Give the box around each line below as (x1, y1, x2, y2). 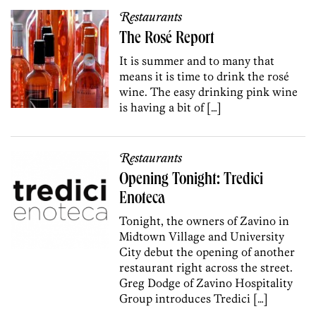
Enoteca (119, 190, 166, 208)
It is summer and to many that (119, 53, 275, 68)
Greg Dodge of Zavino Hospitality (119, 275, 293, 290)
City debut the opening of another (119, 244, 296, 259)
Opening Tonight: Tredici (119, 171, 264, 189)
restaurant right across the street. (119, 260, 293, 274)
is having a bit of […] (119, 99, 222, 114)
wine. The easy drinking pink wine (119, 84, 298, 99)
